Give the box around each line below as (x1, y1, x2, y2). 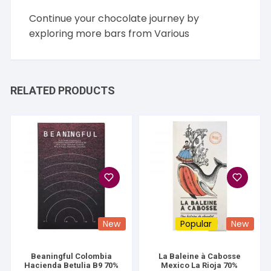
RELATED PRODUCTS (10, 84, 116, 97)
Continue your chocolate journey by (29, 11, 200, 26)
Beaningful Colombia (31, 252, 113, 261)
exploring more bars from (29, 27, 155, 41)
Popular (180, 218, 212, 230)
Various (154, 27, 190, 41)
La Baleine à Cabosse (158, 252, 241, 261)
